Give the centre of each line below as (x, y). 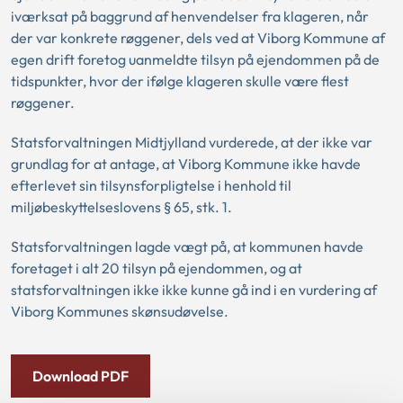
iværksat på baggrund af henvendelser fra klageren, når (190, 16)
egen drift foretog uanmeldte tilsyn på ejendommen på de (195, 59)
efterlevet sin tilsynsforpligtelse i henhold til (151, 185)
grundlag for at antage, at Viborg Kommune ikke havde (186, 164)
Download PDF (81, 376)
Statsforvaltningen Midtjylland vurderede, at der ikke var (192, 142)
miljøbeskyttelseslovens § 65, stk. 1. (121, 207)
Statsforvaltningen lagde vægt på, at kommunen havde (187, 246)
